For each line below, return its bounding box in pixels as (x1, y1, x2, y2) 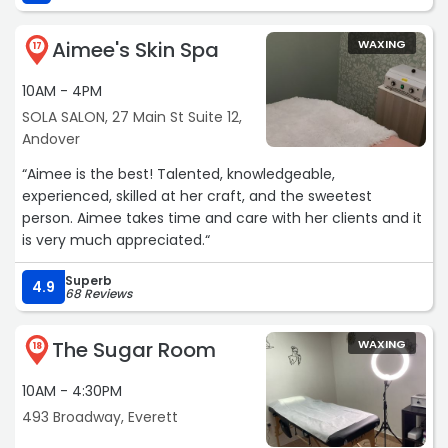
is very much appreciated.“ (22, 230, 210, 251)
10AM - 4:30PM (22, 381, 122, 402)
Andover (22, 129, 80, 150)
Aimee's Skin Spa (52, 36, 219, 65)
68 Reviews (65, 285, 132, 303)
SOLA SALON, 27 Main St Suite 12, (22, 107, 242, 128)
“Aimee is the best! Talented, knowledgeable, (22, 164, 335, 185)
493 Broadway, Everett (22, 407, 178, 428)
